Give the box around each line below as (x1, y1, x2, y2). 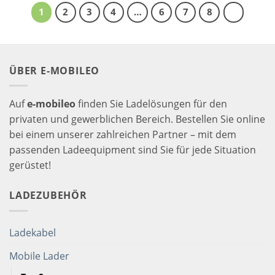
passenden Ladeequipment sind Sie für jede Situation (9, 143, 256, 157)
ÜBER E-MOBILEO (9, 63, 100, 77)
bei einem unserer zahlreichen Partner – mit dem (9, 128, 236, 142)
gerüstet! (9, 158, 51, 172)
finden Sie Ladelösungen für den (76, 97, 227, 111)
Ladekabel (9, 225, 56, 239)
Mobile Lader (9, 249, 69, 263)
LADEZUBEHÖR (9, 188, 87, 203)
